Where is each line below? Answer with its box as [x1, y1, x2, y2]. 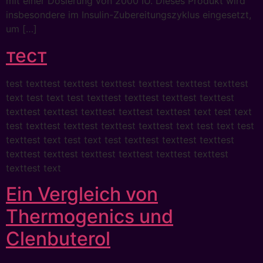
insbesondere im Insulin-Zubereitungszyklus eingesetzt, [6, 9, 251, 21]
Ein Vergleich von [6, 183, 158, 206]
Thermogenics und [6, 205, 173, 228]
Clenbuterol [6, 227, 110, 251]
